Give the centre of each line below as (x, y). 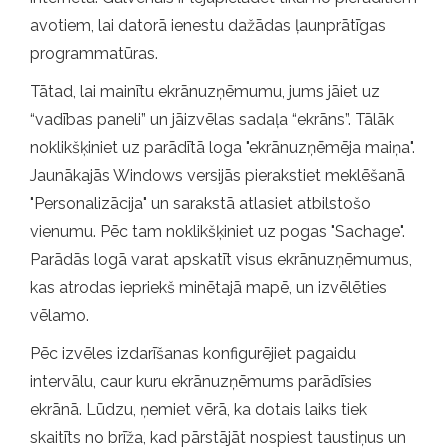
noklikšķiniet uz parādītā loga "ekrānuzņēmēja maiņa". (222, 147)
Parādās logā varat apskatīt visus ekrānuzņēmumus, (221, 259)
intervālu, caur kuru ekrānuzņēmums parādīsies (201, 381)
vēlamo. (59, 315)
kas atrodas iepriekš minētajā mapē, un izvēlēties (208, 287)
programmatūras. (94, 53)
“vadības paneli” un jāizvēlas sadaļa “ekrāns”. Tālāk (212, 119)
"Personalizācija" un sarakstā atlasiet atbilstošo (200, 203)
